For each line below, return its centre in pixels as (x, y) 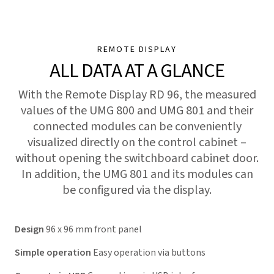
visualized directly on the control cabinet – (137, 142)
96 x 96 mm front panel (93, 229)
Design (29, 229)
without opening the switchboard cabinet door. (137, 158)
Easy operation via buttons (148, 252)
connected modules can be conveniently (137, 126)
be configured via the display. (137, 190)
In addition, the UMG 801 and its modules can (137, 174)
